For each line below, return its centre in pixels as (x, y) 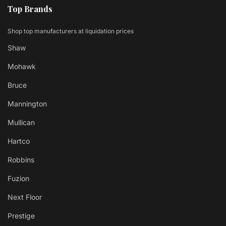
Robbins (21, 159)
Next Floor (25, 197)
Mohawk (22, 66)
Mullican (21, 122)
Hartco (19, 141)
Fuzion (18, 178)
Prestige (21, 215)
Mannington (27, 103)
